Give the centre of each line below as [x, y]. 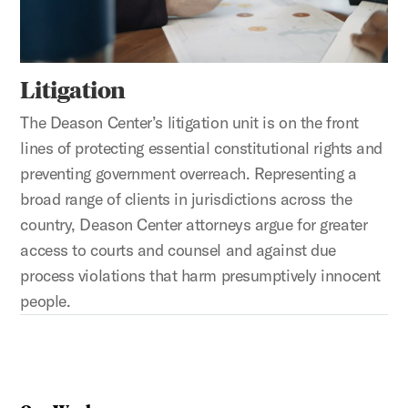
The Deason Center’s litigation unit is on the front [189, 122]
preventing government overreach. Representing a [189, 173]
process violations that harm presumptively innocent [200, 275]
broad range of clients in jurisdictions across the [186, 199]
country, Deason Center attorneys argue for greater [194, 224]
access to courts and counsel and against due [178, 250]
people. [46, 301]
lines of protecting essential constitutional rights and [202, 148]
